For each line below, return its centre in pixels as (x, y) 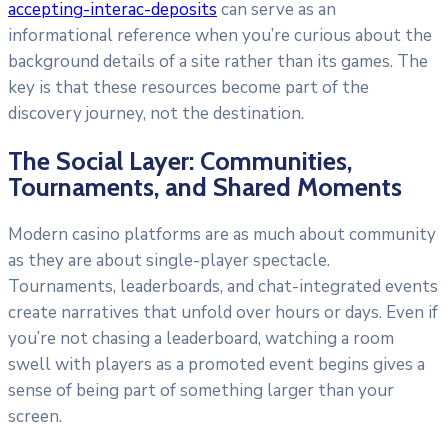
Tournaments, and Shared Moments (205, 187)
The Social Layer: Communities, (180, 161)
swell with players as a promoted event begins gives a (216, 364)
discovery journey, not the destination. (156, 114)
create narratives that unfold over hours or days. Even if (223, 312)
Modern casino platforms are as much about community (222, 234)
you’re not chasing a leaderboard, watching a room (201, 338)
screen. (35, 416)
